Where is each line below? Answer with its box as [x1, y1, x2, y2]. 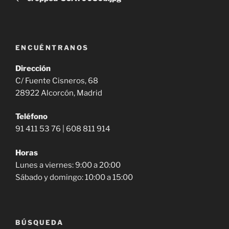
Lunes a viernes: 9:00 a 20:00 [15, 160, 121, 170]
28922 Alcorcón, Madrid [15, 88, 102, 98]
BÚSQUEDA [15, 218, 63, 227]
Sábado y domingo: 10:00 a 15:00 [15, 172, 133, 182]
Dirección [15, 63, 51, 73]
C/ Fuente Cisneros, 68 [15, 76, 98, 85]
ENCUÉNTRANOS [15, 43, 89, 52]
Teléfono [15, 112, 48, 122]
